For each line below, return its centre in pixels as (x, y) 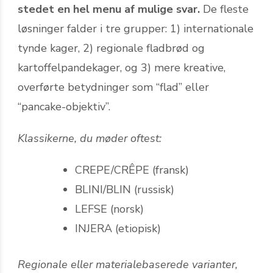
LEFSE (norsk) (109, 209)
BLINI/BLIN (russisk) (125, 189)
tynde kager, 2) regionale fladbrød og (111, 48)
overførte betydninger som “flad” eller (113, 87)
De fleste (224, 9)
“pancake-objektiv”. (64, 106)
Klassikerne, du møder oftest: (90, 138)
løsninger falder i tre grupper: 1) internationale (136, 28)
